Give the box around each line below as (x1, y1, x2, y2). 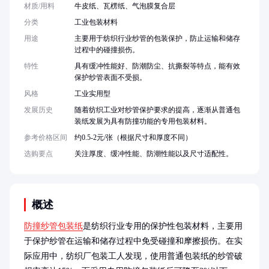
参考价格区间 (24, 133, 67, 142)
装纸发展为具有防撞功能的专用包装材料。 (74, 117, 211, 125)
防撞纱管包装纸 (24, 222, 83, 231)
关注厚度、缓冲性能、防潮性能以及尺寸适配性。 (74, 150, 233, 158)
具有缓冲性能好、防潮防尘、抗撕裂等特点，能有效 (74, 62, 240, 70)
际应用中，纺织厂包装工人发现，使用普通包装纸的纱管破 (24, 252, 243, 261)
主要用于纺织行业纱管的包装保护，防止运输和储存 (74, 34, 240, 43)
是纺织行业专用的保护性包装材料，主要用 (83, 222, 243, 231)
